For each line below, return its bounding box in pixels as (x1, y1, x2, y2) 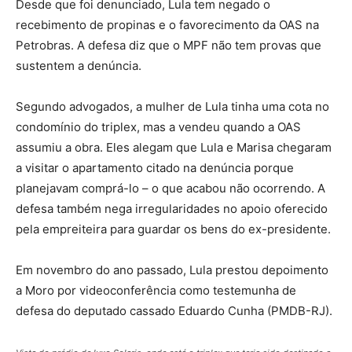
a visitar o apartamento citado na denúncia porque (16, 160, 294, 176)
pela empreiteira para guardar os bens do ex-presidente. (16, 222, 331, 237)
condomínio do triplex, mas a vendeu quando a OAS (16, 119, 301, 135)
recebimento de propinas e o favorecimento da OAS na (16, 17, 319, 33)
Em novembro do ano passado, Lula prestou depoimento (16, 262, 328, 278)
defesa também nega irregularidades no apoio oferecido (16, 201, 328, 217)
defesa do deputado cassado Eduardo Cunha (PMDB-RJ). (16, 303, 332, 319)
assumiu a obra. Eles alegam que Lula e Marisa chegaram (16, 140, 332, 156)
